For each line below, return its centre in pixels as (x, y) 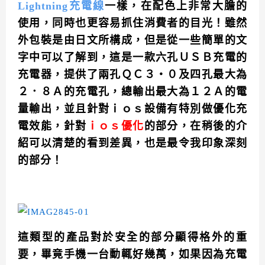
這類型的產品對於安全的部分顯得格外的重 (132, 237)
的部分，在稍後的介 (196, 126)
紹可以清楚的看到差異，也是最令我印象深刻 (132, 143)
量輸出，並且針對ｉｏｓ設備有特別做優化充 (132, 109)
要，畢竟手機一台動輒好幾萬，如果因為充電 (132, 255)
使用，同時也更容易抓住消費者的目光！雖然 (132, 23)
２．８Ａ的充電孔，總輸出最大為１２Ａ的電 (132, 92)
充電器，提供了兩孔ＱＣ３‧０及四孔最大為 (132, 75)
